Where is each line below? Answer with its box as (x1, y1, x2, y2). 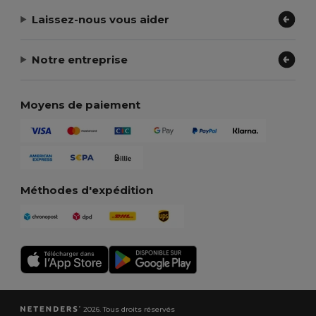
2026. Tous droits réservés (81, 304, 176, 314)
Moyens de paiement (20, 98, 141, 112)
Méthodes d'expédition (20, 183, 154, 197)
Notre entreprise (32, 52, 128, 66)
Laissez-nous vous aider (32, 12, 170, 26)
